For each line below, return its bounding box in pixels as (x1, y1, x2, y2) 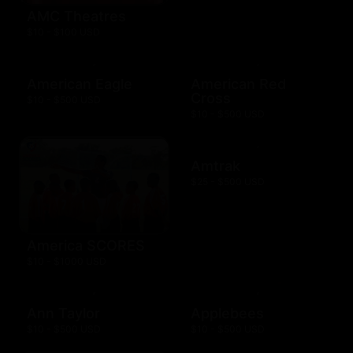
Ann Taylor (27, 304, 100, 321)
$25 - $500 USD (191, 176, 265, 188)
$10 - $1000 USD (27, 255, 106, 267)
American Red (191, 76, 286, 93)
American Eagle (27, 76, 132, 93)
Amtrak (191, 158, 240, 175)
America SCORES (27, 236, 145, 254)
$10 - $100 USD (27, 26, 100, 39)
